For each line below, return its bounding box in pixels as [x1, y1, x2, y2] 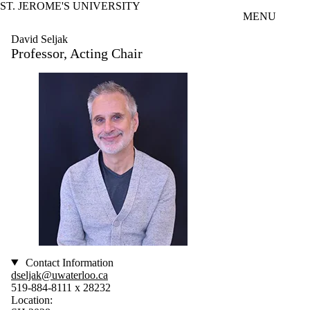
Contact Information [22, 256, 113, 268]
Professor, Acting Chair [11, 45, 143, 61]
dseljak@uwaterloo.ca [11, 268, 108, 281]
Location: [11, 293, 53, 306]
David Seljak [11, 33, 68, 45]
